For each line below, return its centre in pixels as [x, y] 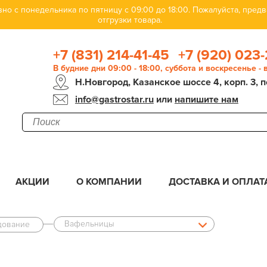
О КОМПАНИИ [109, 182]
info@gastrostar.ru [114, 100]
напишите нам [206, 100]
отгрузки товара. [130, 20]
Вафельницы [89, 224]
